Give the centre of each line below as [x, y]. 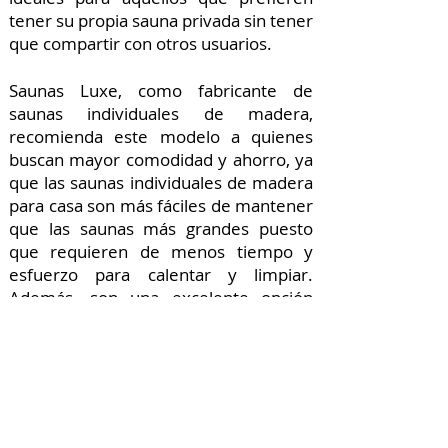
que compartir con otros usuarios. [140, 43]
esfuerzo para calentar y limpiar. [161, 274]
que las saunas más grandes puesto [161, 228]
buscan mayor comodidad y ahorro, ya [161, 159]
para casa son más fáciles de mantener [161, 205]
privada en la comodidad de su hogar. [154, 366]
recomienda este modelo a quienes [161, 136]
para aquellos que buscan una [161, 320]
